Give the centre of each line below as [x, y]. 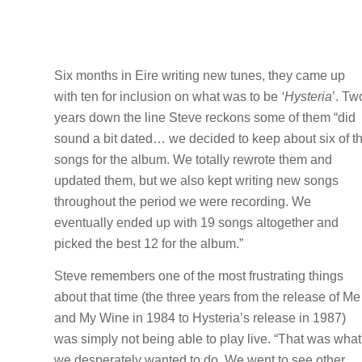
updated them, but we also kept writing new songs [196, 181]
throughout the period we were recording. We [183, 202]
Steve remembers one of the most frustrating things [199, 276]
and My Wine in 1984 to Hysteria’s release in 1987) [200, 318]
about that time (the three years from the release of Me [207, 297]
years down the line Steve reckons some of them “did [205, 118]
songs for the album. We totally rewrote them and [193, 160]
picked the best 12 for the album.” [149, 244]
